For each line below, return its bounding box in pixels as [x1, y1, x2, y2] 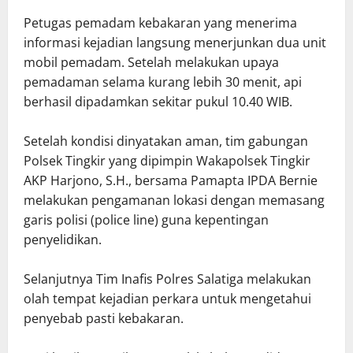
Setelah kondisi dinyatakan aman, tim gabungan [24, 132, 308, 150]
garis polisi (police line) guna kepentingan [24, 210, 269, 229]
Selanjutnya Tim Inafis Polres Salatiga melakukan [24, 269, 311, 288]
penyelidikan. [24, 230, 102, 248]
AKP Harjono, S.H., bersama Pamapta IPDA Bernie [24, 171, 321, 189]
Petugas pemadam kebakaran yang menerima [24, 13, 297, 32]
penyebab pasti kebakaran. [24, 309, 184, 327]
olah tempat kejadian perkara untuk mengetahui [24, 289, 311, 307]
